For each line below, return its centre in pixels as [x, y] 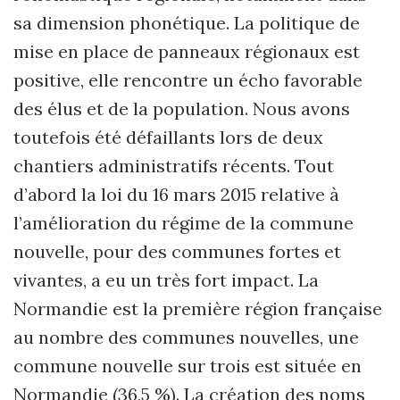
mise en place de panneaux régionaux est [187, 51]
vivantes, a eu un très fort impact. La [166, 280]
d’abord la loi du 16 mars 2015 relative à [176, 194]
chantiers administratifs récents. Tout [174, 166]
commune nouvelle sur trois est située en [187, 366]
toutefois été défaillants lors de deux [168, 137]
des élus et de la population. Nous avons [182, 108]
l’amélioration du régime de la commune [183, 223]
